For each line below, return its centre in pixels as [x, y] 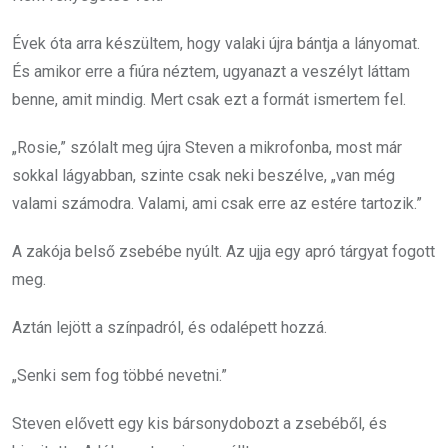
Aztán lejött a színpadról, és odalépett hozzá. [169, 327]
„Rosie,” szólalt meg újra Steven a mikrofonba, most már [207, 147]
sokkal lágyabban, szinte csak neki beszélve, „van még [203, 175]
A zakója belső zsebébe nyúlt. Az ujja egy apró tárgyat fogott [223, 251]
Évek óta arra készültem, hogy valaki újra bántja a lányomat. [216, 43]
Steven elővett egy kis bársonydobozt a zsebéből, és [199, 423]
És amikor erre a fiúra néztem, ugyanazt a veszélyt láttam [211, 71]
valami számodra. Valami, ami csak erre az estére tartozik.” [217, 203]
